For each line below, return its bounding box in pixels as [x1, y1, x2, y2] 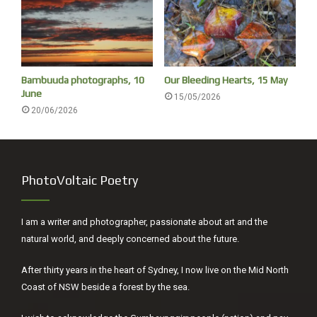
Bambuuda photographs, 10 [21, 74, 144, 86]
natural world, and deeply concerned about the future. [21, 233, 239, 244]
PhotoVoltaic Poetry [21, 172, 138, 188]
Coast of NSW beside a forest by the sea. [21, 281, 190, 292]
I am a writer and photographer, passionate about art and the [21, 216, 267, 227]
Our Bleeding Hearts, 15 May [164, 74, 287, 86]
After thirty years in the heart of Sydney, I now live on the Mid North [21, 264, 289, 275]
